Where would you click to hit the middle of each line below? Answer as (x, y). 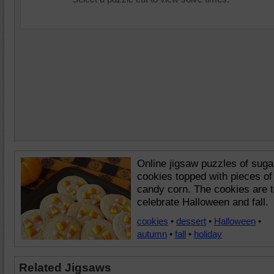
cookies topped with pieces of (205, 176)
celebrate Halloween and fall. (203, 202)
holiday (208, 234)
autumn (152, 234)
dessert (191, 221)
